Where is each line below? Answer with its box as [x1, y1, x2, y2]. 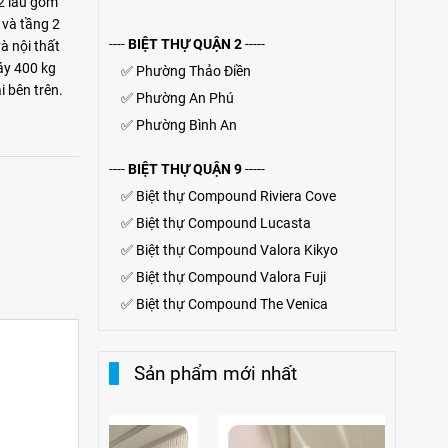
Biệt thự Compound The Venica [135, 296, 328, 312]
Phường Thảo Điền [135, 63, 251, 79]
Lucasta [259, 215, 311, 231]
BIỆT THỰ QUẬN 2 [127, 36, 242, 52]
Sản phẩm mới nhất [133, 362, 297, 385]
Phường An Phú [135, 90, 234, 106]
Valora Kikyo [259, 242, 338, 258]
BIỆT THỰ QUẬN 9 [127, 161, 242, 177]
